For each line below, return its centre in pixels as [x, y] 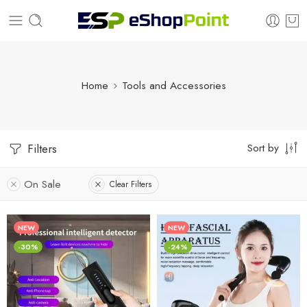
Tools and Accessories [174, 85]
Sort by [263, 148]
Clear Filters [131, 184]
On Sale [42, 184]
